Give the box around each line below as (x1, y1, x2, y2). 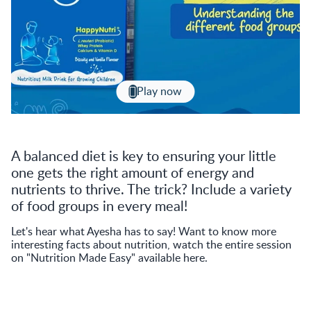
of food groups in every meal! (11, 195, 187, 215)
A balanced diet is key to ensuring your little (11, 145, 276, 165)
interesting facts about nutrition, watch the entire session (11, 236, 292, 252)
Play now (137, 83, 183, 99)
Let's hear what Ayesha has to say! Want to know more (11, 223, 276, 239)
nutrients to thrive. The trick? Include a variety (11, 178, 292, 199)
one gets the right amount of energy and (11, 162, 254, 182)
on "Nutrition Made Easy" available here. (11, 249, 208, 265)
